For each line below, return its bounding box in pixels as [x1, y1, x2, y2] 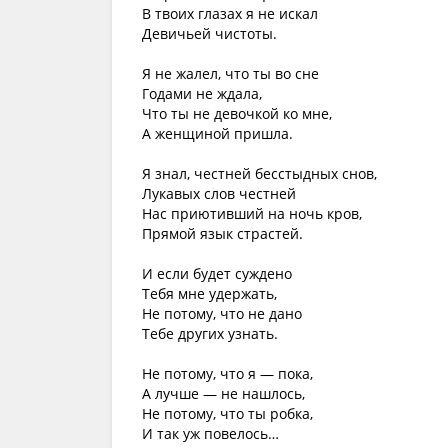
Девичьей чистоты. [142, 24, 277, 43]
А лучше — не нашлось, [142, 384, 305, 403]
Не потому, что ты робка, [142, 404, 313, 423]
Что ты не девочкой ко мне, [142, 104, 332, 123]
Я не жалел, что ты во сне [142, 64, 319, 83]
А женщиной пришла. [142, 124, 293, 143]
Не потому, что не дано [142, 304, 302, 323]
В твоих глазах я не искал [142, 4, 318, 23]
